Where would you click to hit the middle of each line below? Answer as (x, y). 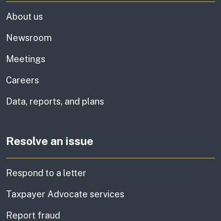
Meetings (26, 59)
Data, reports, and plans (55, 102)
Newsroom (29, 38)
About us (24, 17)
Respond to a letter (46, 173)
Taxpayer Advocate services (65, 194)
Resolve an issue (50, 141)
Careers (22, 80)
